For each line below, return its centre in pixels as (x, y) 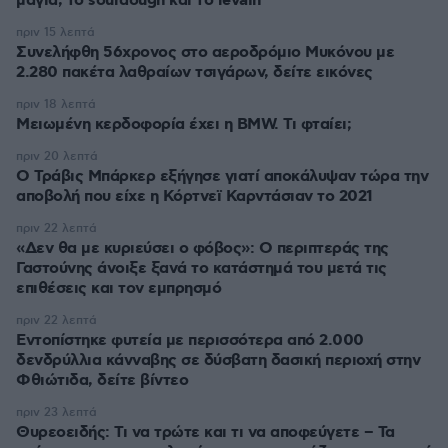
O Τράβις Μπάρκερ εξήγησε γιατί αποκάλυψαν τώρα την (222, 176)
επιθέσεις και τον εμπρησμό (118, 288)
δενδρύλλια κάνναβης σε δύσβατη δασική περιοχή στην (218, 360)
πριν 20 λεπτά (57, 156)
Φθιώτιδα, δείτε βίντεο (102, 380)
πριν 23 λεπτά (56, 412)
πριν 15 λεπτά (55, 32)
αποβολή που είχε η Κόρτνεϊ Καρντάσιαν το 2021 (194, 196)
